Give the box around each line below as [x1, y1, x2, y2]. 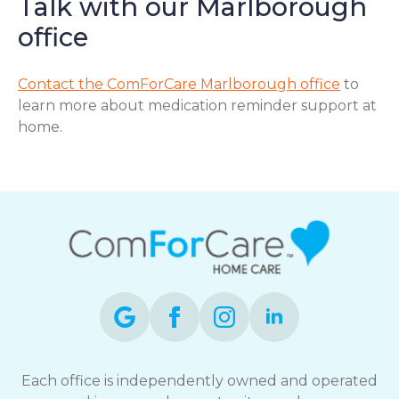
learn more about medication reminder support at [18, 96, 377, 114]
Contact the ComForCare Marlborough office [18, 75, 340, 93]
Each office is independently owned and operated [21, 371, 378, 389]
